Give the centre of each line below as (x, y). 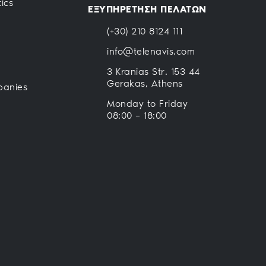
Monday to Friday (147, 103)
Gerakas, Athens (145, 83)
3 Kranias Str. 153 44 (153, 71)
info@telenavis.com (151, 51)
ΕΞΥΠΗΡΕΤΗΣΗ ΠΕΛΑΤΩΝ (147, 9)
